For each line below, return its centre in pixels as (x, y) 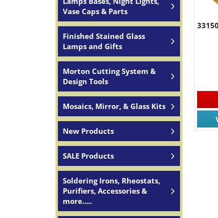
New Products (88, 131)
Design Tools (85, 81)
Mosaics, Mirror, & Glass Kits (114, 106)
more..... (77, 201)
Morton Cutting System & (109, 71)
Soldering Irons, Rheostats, (111, 181)
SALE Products (88, 156)
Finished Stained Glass (104, 36)
